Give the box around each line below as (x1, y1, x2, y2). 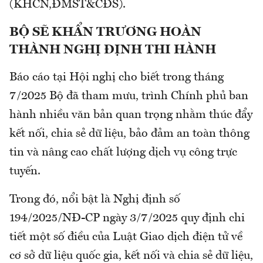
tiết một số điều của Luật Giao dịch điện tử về (9, 231, 242, 244)
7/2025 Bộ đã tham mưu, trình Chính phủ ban (9, 90, 248, 103)
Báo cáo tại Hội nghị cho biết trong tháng (9, 72, 224, 84)
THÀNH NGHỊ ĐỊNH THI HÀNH (9, 43, 219, 57)
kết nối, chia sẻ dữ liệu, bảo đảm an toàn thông (9, 128, 249, 140)
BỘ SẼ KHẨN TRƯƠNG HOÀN (9, 26, 201, 39)
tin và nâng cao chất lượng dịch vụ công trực (9, 147, 237, 159)
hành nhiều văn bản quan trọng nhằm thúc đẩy (9, 109, 252, 122)
